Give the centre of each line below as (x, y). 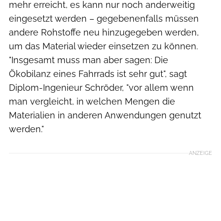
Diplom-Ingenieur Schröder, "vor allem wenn (101, 87)
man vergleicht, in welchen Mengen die (92, 101)
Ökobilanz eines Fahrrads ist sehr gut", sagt (98, 74)
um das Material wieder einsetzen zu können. (103, 46)
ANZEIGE (201, 153)
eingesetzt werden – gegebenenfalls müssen (104, 18)
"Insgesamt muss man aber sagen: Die (89, 60)
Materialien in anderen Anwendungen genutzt (105, 115)
